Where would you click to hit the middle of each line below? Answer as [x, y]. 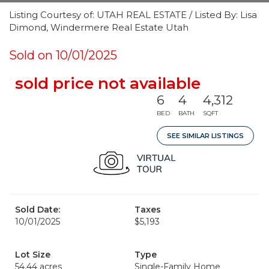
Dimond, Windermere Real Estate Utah [99, 27]
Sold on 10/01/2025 [63, 55]
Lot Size [33, 255]
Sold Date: [38, 210]
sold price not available [108, 83]
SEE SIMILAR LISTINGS [205, 136]
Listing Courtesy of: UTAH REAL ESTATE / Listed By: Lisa [133, 15]
